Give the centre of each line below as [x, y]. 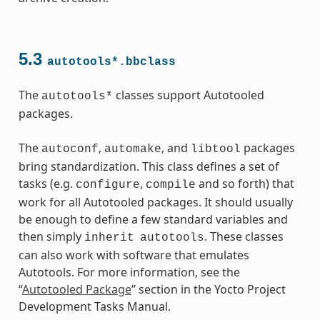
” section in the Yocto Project [208, 289]
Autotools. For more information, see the [129, 272]
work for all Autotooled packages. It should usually [155, 202]
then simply [51, 236]
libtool [215, 149]
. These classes [244, 236]
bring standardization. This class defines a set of [149, 166]
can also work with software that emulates [134, 255]
